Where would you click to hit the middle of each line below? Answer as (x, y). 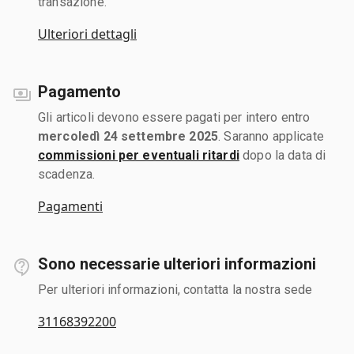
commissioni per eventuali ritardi (139, 155)
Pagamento (79, 91)
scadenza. (67, 174)
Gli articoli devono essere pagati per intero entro (174, 117)
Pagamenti (70, 206)
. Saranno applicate (271, 136)
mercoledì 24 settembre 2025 (128, 136)
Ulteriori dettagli (87, 34)
